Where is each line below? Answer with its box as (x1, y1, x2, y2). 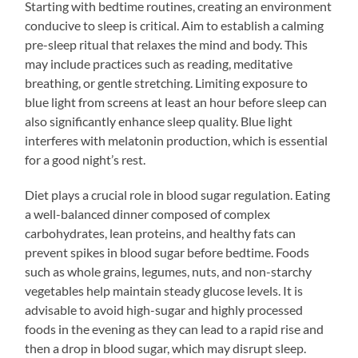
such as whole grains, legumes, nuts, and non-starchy (25, 263, 312, 279)
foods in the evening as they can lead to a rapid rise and (25, 320, 324, 336)
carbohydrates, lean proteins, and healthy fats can (25, 225, 296, 241)
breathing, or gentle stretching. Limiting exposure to (25, 74, 308, 90)
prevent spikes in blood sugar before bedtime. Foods (25, 244, 310, 260)
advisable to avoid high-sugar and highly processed (25, 301, 304, 317)
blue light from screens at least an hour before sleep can (25, 93, 328, 109)
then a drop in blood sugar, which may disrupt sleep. (25, 340, 307, 356)
